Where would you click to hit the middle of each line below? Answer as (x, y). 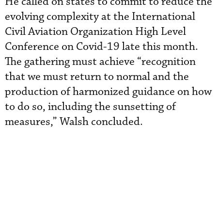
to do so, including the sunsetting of (90, 107)
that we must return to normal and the (97, 77)
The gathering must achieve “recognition (100, 62)
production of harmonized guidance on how (108, 92)
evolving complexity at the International (100, 17)
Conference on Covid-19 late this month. (101, 47)
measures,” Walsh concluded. (74, 122)
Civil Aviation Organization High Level (95, 32)
